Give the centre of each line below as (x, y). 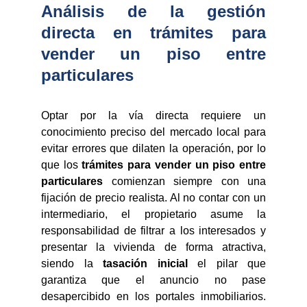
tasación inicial (145, 263)
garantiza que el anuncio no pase (153, 280)
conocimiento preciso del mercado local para (153, 132)
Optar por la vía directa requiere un (153, 115)
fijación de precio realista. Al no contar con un (153, 198)
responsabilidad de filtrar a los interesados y (153, 231)
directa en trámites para (153, 33)
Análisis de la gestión (153, 11)
